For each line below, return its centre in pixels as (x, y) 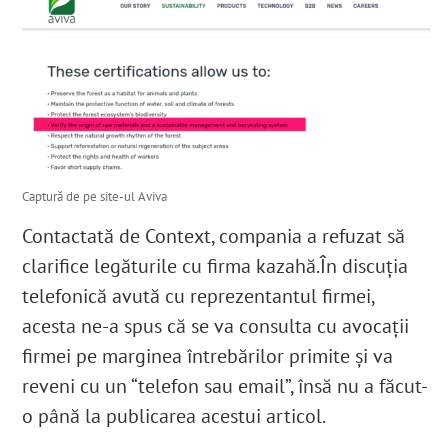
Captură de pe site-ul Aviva (95, 197)
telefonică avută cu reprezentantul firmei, (198, 296)
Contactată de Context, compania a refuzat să (214, 236)
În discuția (364, 266)
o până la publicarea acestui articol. (174, 416)
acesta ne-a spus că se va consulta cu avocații (216, 326)
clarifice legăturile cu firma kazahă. (171, 266)
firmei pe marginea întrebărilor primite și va (208, 356)
